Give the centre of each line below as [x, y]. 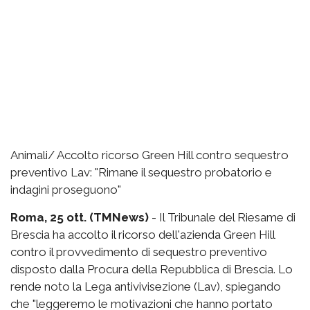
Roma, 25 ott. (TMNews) [80, 217]
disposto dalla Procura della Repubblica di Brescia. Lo [152, 269]
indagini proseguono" [66, 189]
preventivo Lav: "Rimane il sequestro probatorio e [141, 172]
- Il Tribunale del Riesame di [222, 217]
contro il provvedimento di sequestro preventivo [139, 252]
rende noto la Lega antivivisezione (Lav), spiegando [146, 286]
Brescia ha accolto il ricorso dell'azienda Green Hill [143, 234]
